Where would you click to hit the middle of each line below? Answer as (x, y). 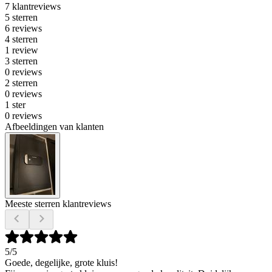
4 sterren (21, 39)
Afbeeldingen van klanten (54, 126)
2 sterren (21, 83)
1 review (22, 50)
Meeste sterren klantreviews (58, 203)
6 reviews (23, 28)
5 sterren (21, 17)
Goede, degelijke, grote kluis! (61, 262)
